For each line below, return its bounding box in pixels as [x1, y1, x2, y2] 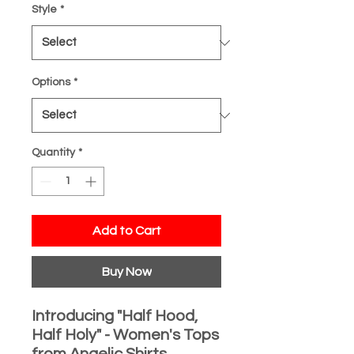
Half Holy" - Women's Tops [32, 327, 219, 344]
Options [32, 77, 70, 88]
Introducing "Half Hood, [32, 308, 198, 325]
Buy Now [101, 265, 152, 279]
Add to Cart [92, 224, 161, 238]
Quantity [32, 147, 75, 159]
